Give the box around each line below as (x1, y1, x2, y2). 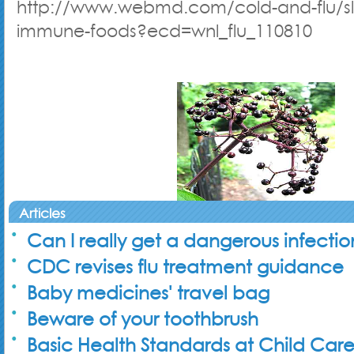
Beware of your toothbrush (27, 306, 258, 332)
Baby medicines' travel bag (27, 280, 269, 306)
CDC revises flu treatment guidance (27, 254, 344, 280)
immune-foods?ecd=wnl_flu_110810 (17, 19, 312, 43)
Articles (19, 204, 66, 223)
